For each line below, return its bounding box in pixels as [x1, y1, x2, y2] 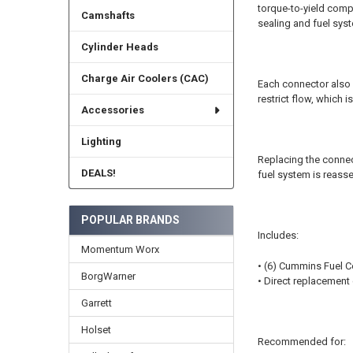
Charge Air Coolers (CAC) [80, 72, 209, 85]
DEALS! [80, 167, 116, 180]
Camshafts [80, 9, 135, 22]
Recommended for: [257, 335, 346, 347]
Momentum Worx [80, 243, 159, 255]
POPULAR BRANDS [80, 213, 180, 226]
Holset [80, 323, 111, 336]
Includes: [257, 229, 299, 242]
